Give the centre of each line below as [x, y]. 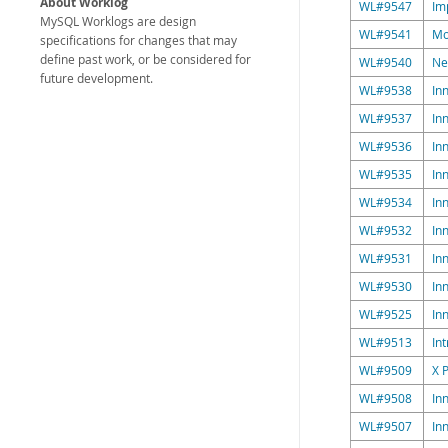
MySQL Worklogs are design [118, 21]
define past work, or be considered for [145, 59]
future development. [96, 78]
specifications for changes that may [138, 40]
